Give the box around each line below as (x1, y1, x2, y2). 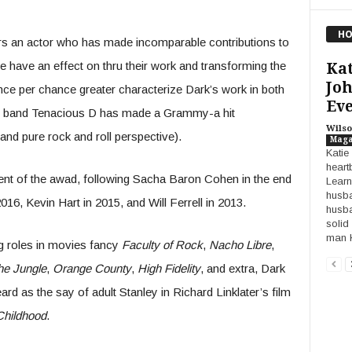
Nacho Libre (205, 238, 271, 251)
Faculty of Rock (121, 238, 203, 251)
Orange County (52, 262, 131, 275)
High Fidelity (137, 262, 200, 275)
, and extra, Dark (200, 262, 285, 275)
